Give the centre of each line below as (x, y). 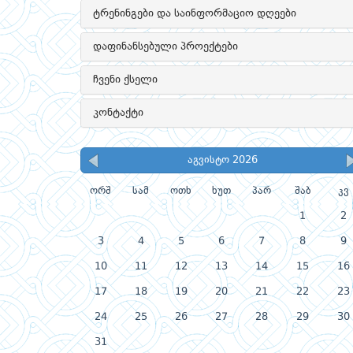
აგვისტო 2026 (222, 160)
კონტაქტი (118, 113)
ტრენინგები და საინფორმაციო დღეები (195, 13)
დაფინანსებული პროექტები (165, 46)
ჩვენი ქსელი (125, 80)
